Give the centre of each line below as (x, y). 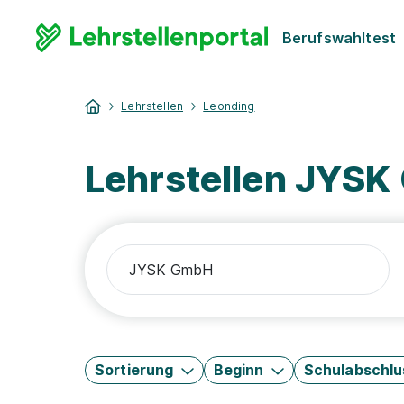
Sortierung (134, 370)
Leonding (229, 106)
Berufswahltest (339, 37)
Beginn (239, 370)
